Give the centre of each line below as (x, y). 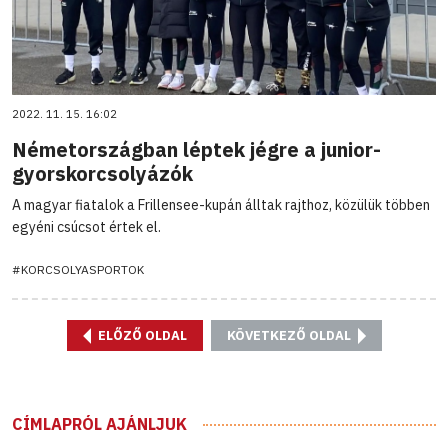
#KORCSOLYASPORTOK (78, 269)
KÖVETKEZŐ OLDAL (290, 335)
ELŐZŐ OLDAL (140, 335)
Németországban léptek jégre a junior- (196, 149)
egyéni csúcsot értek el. (86, 226)
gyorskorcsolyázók (102, 173)
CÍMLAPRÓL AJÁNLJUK (99, 423)
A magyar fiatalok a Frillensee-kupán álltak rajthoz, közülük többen (221, 204)
